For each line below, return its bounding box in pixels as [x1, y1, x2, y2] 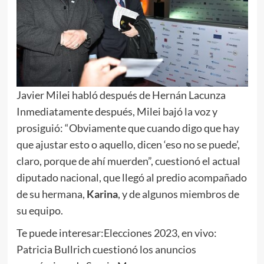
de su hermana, [16, 187, 87, 201]
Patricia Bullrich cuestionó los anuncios [16, 243, 196, 256]
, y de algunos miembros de [117, 187, 239, 201]
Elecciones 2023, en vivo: [103, 226, 217, 240]
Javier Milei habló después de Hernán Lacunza [16, 88, 226, 102]
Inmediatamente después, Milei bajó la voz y [16, 105, 217, 118]
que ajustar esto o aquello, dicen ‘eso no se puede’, [16, 138, 240, 151]
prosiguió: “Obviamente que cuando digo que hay [16, 121, 239, 135]
